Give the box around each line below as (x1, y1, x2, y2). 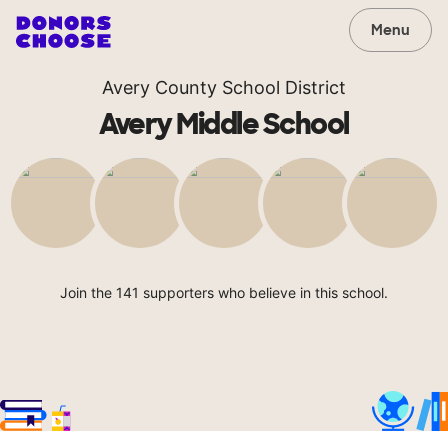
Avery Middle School (99, 106, 349, 143)
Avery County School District (102, 77, 346, 98)
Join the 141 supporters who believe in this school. (60, 284, 388, 301)
